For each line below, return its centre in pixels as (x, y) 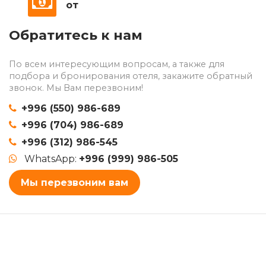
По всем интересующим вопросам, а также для (117, 64)
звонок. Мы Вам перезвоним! (76, 88)
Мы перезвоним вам (75, 182)
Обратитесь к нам (76, 35)
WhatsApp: (52, 159)
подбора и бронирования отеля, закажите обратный (131, 76)
